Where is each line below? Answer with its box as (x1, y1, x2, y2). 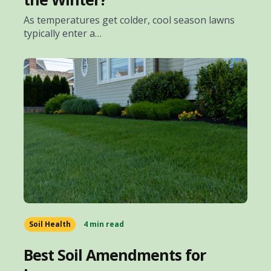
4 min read (83, 219, 124, 230)
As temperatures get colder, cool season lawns (24, 13, 235, 27)
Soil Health (29, 219, 71, 230)
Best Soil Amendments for (24, 244, 206, 266)
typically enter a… (24, 27, 102, 41)
